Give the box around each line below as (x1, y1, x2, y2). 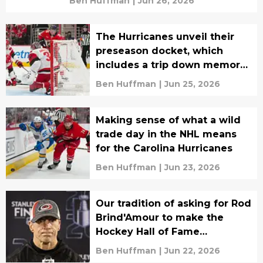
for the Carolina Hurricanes (95, 142, 232, 154)
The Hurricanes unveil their (95, 31, 234, 42)
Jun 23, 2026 (164, 161, 220, 173)
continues (95, 240, 146, 251)
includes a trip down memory (95, 59, 246, 70)
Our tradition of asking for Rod (95, 197, 251, 209)
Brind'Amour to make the (95, 211, 224, 223)
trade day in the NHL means (95, 128, 237, 140)
